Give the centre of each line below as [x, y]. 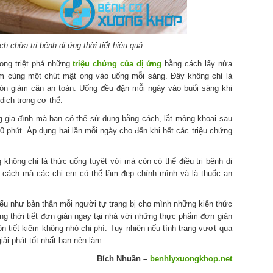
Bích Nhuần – [123, 259]
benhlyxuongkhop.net [191, 259]
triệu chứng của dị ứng [117, 64]
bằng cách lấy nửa [197, 64]
